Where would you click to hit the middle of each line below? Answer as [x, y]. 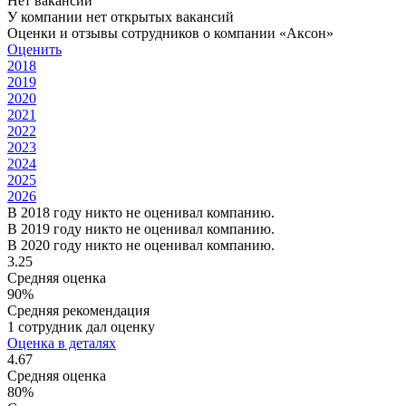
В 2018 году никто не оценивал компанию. [141, 212]
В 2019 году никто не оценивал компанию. [141, 228]
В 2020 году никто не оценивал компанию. [141, 245]
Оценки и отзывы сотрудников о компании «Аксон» [170, 33]
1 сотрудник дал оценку [81, 326]
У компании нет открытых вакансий [121, 16]
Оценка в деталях [62, 343]
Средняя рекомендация [78, 310]
